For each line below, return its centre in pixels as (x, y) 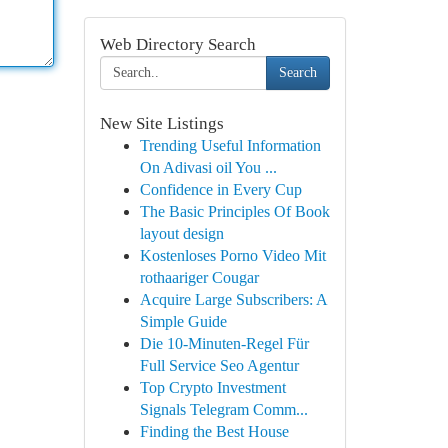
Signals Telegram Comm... (223, 409)
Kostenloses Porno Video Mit (232, 255)
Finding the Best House (214, 431)
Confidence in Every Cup (220, 189)
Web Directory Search (177, 44)
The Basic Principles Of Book (234, 211)
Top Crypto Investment (212, 387)
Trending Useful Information (230, 145)
